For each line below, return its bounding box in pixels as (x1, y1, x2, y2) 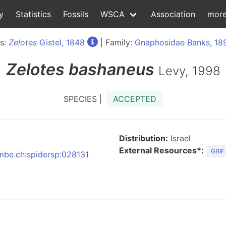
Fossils (63, 9, 88, 19)
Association (151, 9, 195, 19)
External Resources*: (119, 145, 204, 155)
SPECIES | (64, 94, 107, 104)
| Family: (97, 37, 135, 47)
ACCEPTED (113, 94, 156, 104)
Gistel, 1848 (36, 37, 85, 47)
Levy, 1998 (158, 64, 220, 78)
